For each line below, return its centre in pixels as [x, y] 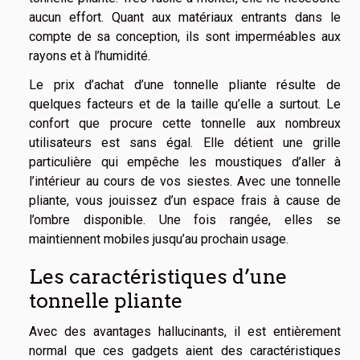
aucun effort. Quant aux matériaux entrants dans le [185, 18]
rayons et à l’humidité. [90, 56]
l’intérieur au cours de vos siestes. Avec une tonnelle [185, 182]
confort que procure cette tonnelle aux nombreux [185, 124]
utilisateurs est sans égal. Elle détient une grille [185, 143]
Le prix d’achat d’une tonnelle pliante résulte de [185, 85]
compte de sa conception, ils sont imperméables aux [185, 37]
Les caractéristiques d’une [158, 277]
